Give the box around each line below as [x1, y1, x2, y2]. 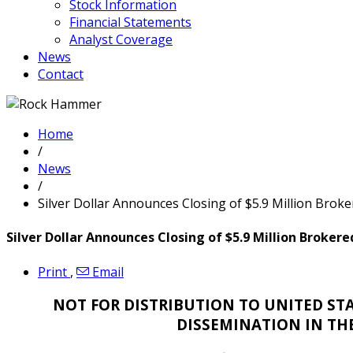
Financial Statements [69, 13, 191, 31]
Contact [38, 65, 84, 83]
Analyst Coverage [69, 31, 173, 48]
